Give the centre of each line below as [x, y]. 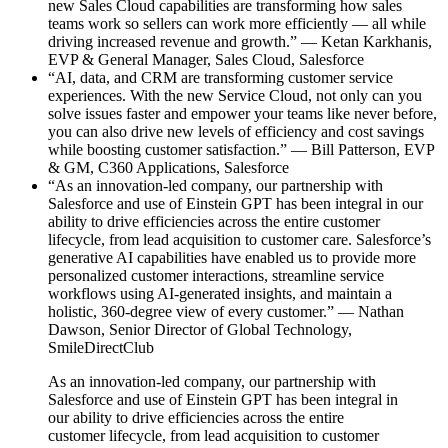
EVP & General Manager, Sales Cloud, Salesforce [206, 59]
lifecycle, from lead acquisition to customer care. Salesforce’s [239, 239]
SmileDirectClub [101, 347]
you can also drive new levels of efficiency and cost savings [236, 131]
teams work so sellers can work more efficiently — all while [237, 23]
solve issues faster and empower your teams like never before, [242, 113]
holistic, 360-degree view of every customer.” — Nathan [226, 311]
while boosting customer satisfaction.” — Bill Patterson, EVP [241, 149]
